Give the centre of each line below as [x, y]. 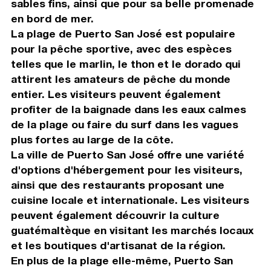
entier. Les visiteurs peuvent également [116, 94]
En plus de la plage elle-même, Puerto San [122, 260]
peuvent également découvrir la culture [115, 215]
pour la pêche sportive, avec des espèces [121, 48]
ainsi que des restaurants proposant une [117, 184]
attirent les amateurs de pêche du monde [120, 79]
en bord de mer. [52, 18]
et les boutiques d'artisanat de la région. [118, 245]
